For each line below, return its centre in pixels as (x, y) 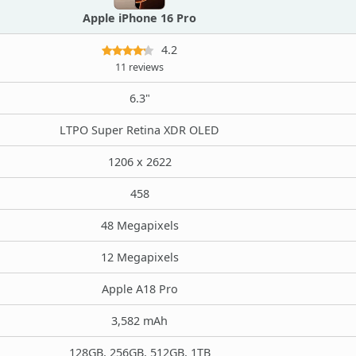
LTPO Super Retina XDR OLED (139, 130)
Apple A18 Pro (139, 288)
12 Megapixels (139, 257)
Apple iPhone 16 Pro (139, 17)
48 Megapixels (139, 225)
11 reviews (139, 67)
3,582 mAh (139, 320)
